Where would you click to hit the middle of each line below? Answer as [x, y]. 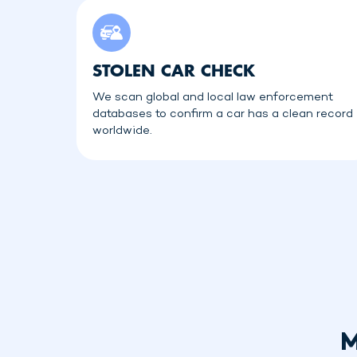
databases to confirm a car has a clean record [223, 114]
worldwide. [122, 131]
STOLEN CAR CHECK [174, 70]
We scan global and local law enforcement [213, 97]
